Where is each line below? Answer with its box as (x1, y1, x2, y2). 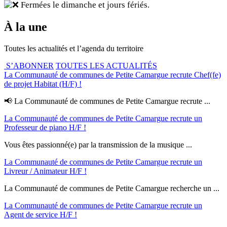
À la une (4, 20, 47, 33)
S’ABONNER (4, 61, 54, 70)
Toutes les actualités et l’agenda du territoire (4, 44, 143, 53)
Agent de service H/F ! (4, 210, 77, 219)
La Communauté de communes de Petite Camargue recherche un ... (4, 183, 219, 193)
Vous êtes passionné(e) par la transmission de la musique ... (4, 140, 192, 149)
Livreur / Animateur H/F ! (4, 166, 87, 175)
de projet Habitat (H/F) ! (4, 79, 82, 88)
